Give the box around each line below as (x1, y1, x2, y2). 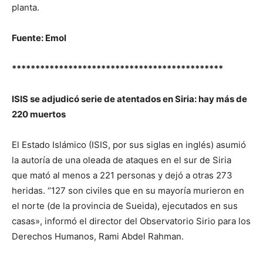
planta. (12, 2, 39, 13)
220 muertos (12, 109, 66, 120)
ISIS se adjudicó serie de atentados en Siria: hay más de (12, 93, 247, 104)
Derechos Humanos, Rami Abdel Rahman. (12, 231, 184, 242)
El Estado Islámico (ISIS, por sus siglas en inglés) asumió (12, 139, 246, 150)
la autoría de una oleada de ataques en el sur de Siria (12, 154, 231, 166)
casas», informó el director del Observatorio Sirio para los (12, 215, 251, 227)
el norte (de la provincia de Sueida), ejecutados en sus (12, 200, 238, 211)
